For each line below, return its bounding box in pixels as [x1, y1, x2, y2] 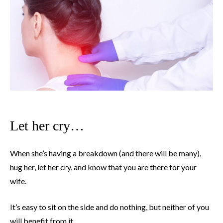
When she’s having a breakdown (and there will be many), [10, 148, 201, 158]
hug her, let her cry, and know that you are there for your [10, 162, 197, 172]
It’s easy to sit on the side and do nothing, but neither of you [10, 202, 209, 212]
